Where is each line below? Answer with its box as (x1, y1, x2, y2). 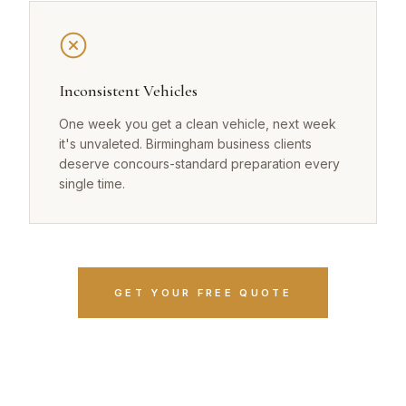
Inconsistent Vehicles (59, 81, 198, 101)
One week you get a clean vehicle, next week (59, 116, 336, 132)
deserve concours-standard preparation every (59, 156, 340, 172)
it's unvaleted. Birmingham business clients (59, 136, 312, 152)
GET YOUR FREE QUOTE (114, 286, 292, 300)
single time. (59, 176, 125, 192)
